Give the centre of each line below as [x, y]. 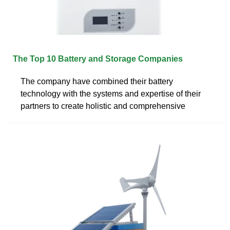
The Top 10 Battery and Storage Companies [98, 59]
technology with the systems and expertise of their [111, 93]
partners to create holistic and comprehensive [103, 106]
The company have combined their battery [97, 81]
